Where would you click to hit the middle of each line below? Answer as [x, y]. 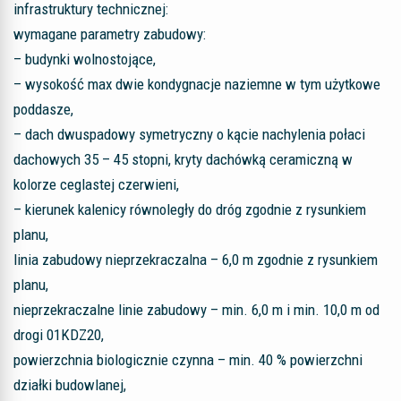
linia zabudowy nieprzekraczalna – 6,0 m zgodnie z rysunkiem [196, 260]
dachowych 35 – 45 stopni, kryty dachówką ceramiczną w [183, 159]
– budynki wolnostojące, [85, 59]
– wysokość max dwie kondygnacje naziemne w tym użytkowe [197, 84]
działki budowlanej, [70, 385]
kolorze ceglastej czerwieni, [96, 184]
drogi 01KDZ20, [59, 335]
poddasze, [43, 109]
